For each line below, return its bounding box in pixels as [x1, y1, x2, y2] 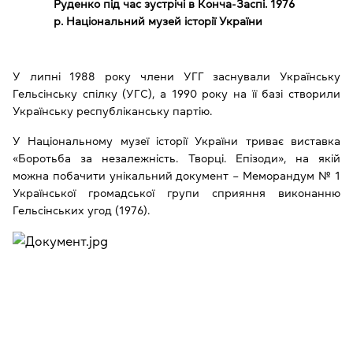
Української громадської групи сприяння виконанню [13, 187, 340, 199]
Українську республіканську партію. [13, 105, 215, 117]
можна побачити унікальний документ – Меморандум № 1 [13, 169, 340, 181]
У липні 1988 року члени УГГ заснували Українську [13, 70, 340, 82]
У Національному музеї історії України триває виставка [13, 135, 340, 147]
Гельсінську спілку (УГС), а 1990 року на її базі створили [13, 87, 340, 99]
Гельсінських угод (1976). [13, 204, 153, 216]
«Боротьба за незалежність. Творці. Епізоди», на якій [13, 152, 340, 164]
